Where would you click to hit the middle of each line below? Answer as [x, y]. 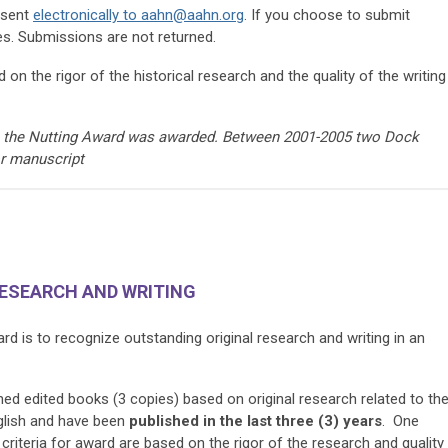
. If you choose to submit [327, 14]
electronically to [87, 14]
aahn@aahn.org [192, 14]
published [164, 420]
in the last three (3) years [292, 420]
